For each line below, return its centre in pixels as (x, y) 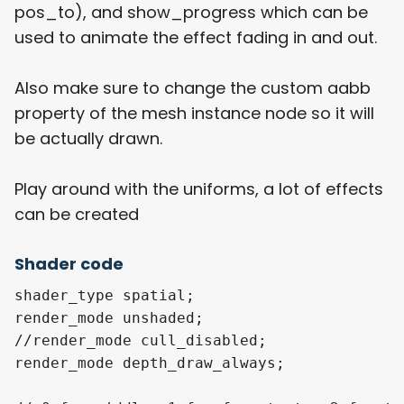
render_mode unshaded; (109, 318)
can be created (77, 215)
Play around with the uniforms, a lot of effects (199, 189)
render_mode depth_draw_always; (150, 363)
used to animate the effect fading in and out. (196, 38)
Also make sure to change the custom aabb (193, 88)
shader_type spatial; (105, 296)
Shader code (69, 264)
